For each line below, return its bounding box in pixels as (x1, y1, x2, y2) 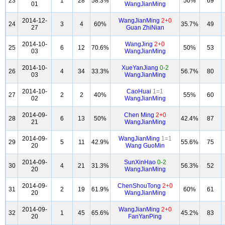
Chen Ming (124, 111, 156, 119)
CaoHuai (127, 88, 153, 95)
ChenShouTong (117, 182, 162, 189)
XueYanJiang (121, 64, 160, 71)
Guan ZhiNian (126, 24, 164, 31)
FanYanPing (128, 213, 162, 220)
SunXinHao (124, 159, 157, 166)
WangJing (125, 41, 154, 48)
